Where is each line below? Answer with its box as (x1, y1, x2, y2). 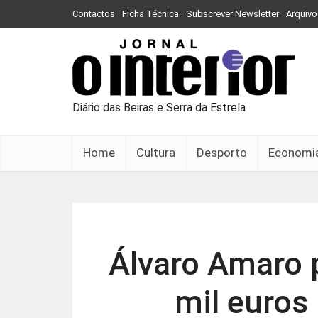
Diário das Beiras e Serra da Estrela (72, 101, 246, 114)
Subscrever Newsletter (186, 9, 279, 19)
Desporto (197, 146, 247, 160)
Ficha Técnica (122, 9, 179, 19)
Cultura (136, 146, 175, 160)
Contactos (72, 9, 115, 19)
